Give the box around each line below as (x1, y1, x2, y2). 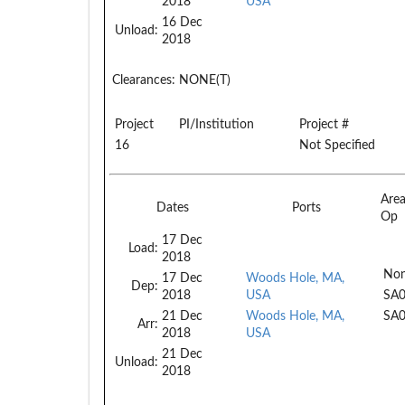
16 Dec (162, 15, 202, 29)
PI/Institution (179, 118, 254, 131)
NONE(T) (175, 73, 231, 87)
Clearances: (112, 73, 175, 87)
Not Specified (299, 138, 375, 152)
